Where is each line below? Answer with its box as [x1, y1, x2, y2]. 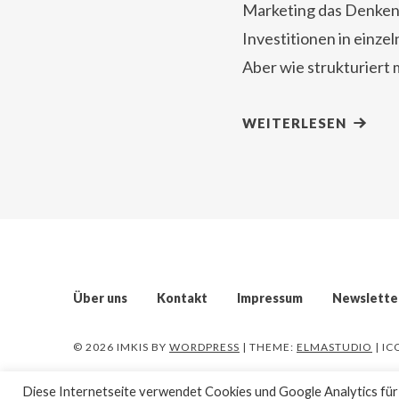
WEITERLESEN [241, 115, 346, 131]
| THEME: [242, 340, 297, 354]
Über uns [73, 290, 127, 305]
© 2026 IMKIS [73, 340, 149, 354]
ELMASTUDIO [297, 340, 372, 354]
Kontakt [157, 290, 208, 305]
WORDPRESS [169, 340, 240, 354]
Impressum [237, 290, 303, 305]
